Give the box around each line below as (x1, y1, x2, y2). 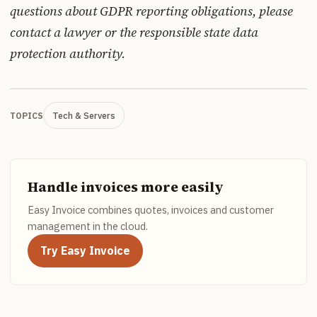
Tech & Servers (52, 110, 115, 122)
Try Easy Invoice (40, 243, 130, 258)
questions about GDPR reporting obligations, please (10, 2, 293, 21)
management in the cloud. (28, 219, 148, 234)
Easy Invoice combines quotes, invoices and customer (28, 203, 274, 217)
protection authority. (10, 45, 125, 63)
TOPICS (10, 110, 43, 121)
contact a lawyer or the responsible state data (10, 23, 258, 42)
